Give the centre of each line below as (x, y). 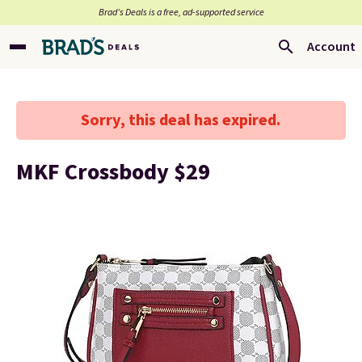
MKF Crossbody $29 (113, 172)
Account (331, 47)
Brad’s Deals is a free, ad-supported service (181, 13)
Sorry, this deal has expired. (181, 120)
